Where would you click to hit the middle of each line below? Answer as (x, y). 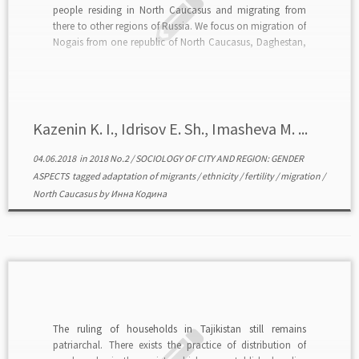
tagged (86, 176)
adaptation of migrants (149, 176)
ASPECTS (51, 176)
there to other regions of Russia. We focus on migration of (179, 26)
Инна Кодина (138, 194)
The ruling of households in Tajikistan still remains (179, 329)
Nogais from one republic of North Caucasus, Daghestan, (179, 42)
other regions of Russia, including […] (135, 74)
